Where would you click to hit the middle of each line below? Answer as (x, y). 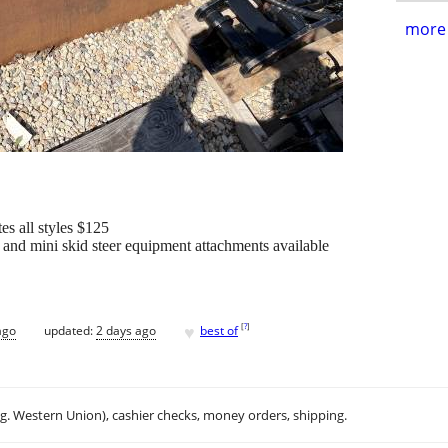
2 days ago (126, 330)
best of (219, 330)
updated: (70, 330)
